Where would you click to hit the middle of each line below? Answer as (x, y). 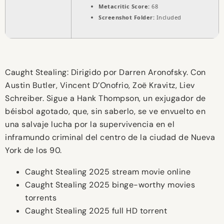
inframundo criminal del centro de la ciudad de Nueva (110, 137)
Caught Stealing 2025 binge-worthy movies (110, 185)
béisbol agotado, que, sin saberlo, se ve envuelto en (105, 111)
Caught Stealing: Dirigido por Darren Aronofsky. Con (105, 72)
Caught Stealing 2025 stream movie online (108, 172)
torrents (41, 198)
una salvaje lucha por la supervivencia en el (90, 124)
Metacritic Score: (124, 6)
